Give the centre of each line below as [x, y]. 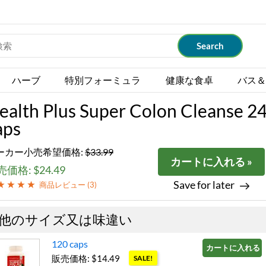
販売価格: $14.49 [86, 258]
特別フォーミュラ [103, 80]
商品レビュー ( [64, 185]
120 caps [70, 244]
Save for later [204, 185]
